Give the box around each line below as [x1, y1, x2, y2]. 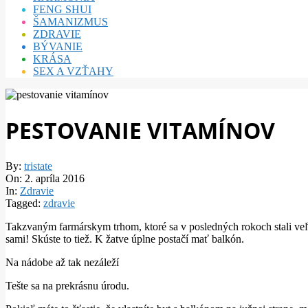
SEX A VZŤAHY [33, 65, 113, 77]
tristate [24, 159, 52, 172]
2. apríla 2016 [25, 172, 85, 184]
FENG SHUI [33, 3, 91, 15]
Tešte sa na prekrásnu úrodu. [5, 279, 129, 291]
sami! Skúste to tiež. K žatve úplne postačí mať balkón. [5, 232, 244, 245]
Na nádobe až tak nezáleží [5, 256, 119, 268]
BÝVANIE [33, 40, 82, 52]
